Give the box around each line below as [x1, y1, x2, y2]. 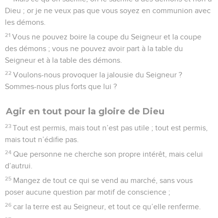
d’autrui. [5, 162, 33, 170]
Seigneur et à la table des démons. [5, 56, 122, 64]
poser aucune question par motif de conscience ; [5, 188, 170, 196]
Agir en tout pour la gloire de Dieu [6, 106, 164, 117]
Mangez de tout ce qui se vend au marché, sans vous [13, 176, 193, 184]
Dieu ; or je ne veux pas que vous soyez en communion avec [5, 6, 211, 15]
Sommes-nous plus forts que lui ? [5, 82, 117, 91]
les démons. [5, 18, 46, 26]
